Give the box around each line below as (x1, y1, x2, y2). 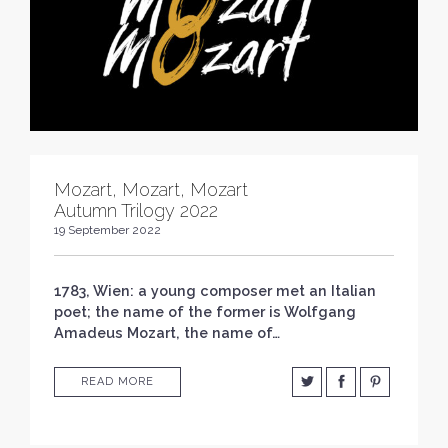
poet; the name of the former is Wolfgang (54, 302, 356, 320)
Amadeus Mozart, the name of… (54, 323, 280, 341)
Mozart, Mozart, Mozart (54, 178, 248, 200)
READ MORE (81, 374, 154, 388)
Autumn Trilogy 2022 (54, 199, 218, 221)
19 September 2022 (54, 222, 161, 237)
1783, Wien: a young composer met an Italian (54, 281, 376, 299)
